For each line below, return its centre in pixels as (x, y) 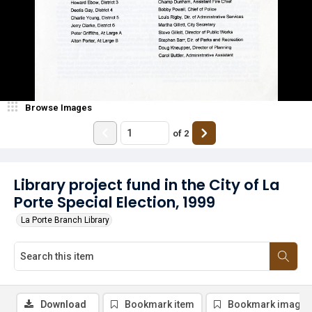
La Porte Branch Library (65, 220)
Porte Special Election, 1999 (115, 202)
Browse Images (58, 108)
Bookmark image (267, 304)
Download (63, 304)
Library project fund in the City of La (147, 185)
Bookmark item (159, 304)
